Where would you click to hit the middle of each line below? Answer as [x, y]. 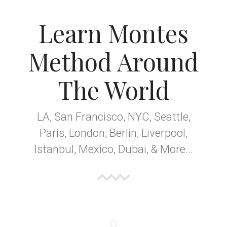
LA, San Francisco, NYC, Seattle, [113, 117]
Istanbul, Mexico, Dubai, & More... [113, 149]
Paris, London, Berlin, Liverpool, [113, 133]
